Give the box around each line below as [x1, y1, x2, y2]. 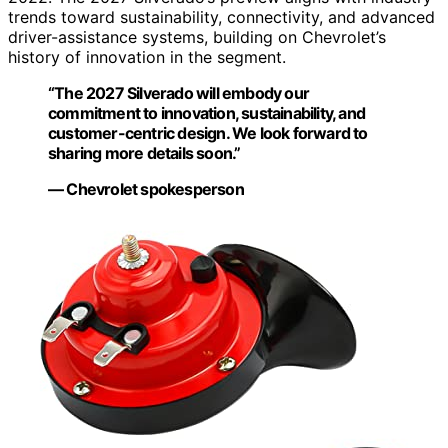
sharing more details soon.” [48, 143, 241, 164]
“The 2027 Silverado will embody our [48, 83, 309, 104]
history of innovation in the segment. [8, 47, 286, 68]
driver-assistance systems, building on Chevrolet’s [8, 27, 386, 48]
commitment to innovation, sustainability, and [48, 103, 366, 124]
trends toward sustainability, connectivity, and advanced [8, 7, 435, 28]
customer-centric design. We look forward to [48, 123, 368, 144]
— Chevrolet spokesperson [48, 179, 244, 200]
